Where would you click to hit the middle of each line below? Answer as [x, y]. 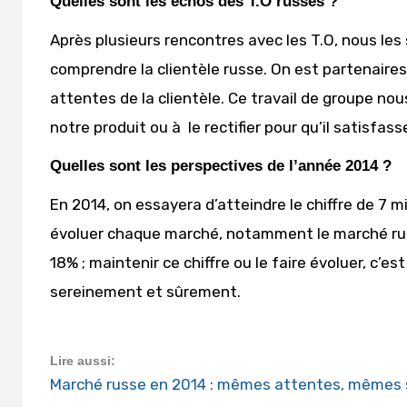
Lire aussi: [83, 361]
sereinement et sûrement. [145, 292]
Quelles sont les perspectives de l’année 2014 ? [221, 166]
